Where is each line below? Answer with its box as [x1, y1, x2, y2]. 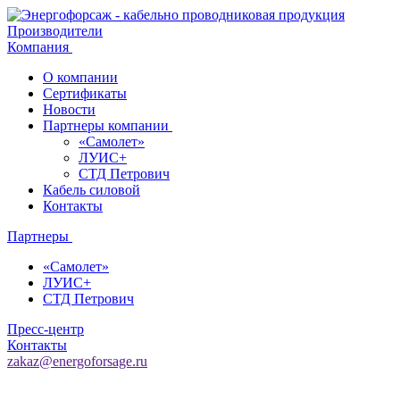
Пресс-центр [7, 321, 84, 337]
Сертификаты [43, 86, 127, 101]
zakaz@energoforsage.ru [7, 354, 147, 369]
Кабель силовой [43, 182, 140, 197]
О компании [43, 70, 118, 85]
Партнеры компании [43, 118, 172, 133]
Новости [43, 102, 96, 117]
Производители [7, 23, 103, 38]
